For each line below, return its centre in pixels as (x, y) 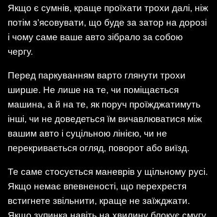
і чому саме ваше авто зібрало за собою (95, 37)
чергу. (20, 52)
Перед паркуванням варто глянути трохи (97, 76)
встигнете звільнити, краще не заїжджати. (99, 201)
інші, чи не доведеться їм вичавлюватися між (105, 119)
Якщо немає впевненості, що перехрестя (97, 186)
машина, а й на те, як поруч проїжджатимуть (104, 105)
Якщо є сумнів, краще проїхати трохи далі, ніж (108, 8)
